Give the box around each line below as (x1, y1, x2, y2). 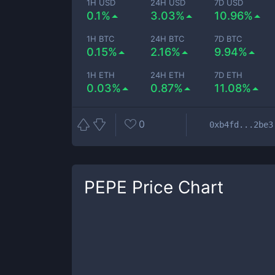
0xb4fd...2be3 (209, 119, 273, 130)
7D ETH (214, 70, 243, 80)
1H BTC (87, 34, 114, 44)
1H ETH (87, 70, 115, 80)
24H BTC (150, 34, 185, 44)
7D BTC (214, 34, 242, 44)
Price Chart (127, 177, 223, 198)
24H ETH (150, 70, 185, 80)
